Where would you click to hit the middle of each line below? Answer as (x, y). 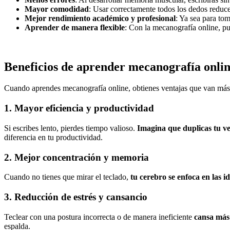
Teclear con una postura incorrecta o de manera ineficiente (99, 217)
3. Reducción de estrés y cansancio (76, 197)
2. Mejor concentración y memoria (76, 157)
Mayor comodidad (57, 9)
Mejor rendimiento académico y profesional (100, 18)
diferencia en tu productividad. (53, 137)
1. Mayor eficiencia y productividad (79, 108)
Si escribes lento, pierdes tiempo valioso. (71, 128)
